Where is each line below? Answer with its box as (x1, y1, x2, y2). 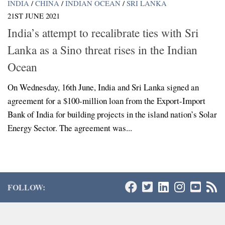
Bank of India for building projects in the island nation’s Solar (8, 108, 217, 121)
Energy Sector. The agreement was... (8, 122, 132, 134)
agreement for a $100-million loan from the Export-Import (8, 95, 205, 107)
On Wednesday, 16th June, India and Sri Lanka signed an (8, 81, 199, 93)
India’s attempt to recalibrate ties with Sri (8, 25, 198, 41)
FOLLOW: (8, 181, 45, 193)
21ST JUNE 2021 (8, 10, 60, 21)
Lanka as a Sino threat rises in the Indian (8, 42, 197, 58)
